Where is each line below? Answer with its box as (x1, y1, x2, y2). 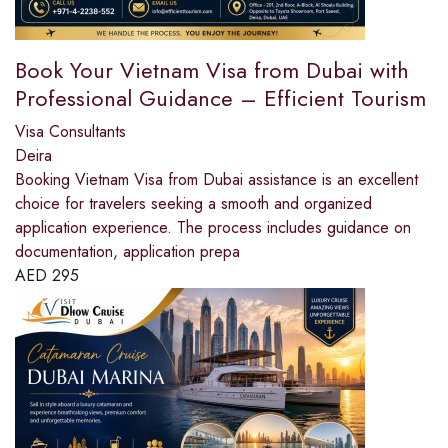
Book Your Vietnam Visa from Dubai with (15, 54, 409, 87)
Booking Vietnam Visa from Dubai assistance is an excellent (15, 168, 418, 192)
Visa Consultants (15, 120, 126, 144)
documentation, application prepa (15, 240, 240, 264)
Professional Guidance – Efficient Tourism (15, 82, 426, 115)
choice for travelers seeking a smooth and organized (15, 192, 372, 216)
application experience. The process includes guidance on (15, 216, 411, 240)
